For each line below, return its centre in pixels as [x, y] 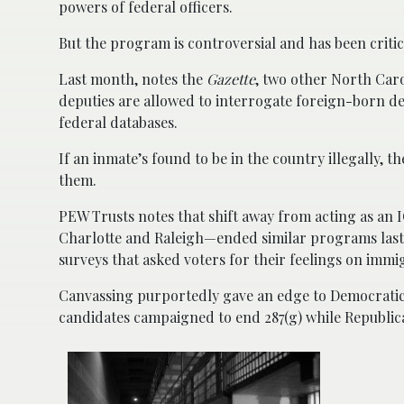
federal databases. [118, 122]
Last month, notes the [133, 78]
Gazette [231, 78]
